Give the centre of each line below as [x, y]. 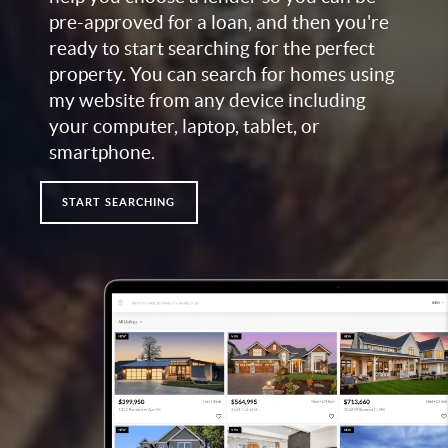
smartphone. [102, 152]
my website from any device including [207, 100]
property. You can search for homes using [222, 74]
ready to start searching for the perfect [212, 48]
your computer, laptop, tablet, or [184, 126]
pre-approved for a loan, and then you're [219, 22]
